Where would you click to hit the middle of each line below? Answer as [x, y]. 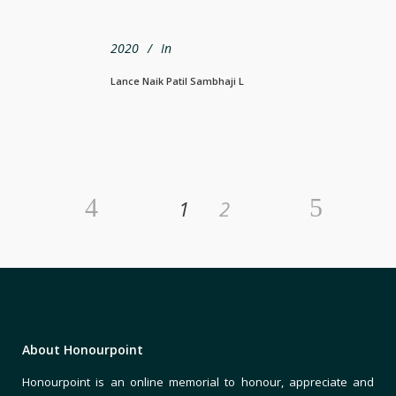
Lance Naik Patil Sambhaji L [177, 80]
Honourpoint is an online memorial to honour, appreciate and [198, 381]
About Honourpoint [83, 349]
